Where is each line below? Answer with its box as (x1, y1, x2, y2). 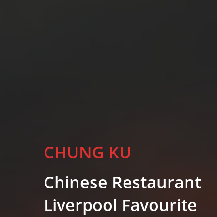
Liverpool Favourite (44, 194, 198, 216)
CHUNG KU (44, 141, 132, 163)
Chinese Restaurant (44, 171, 201, 193)
